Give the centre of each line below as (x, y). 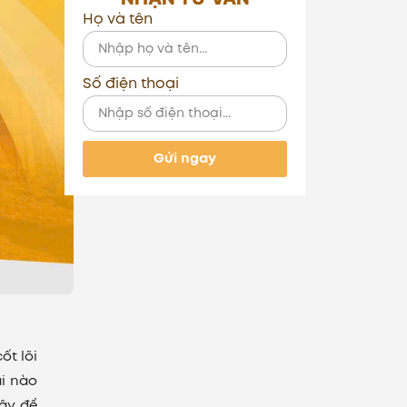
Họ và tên (118, 18)
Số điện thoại (131, 83)
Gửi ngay (185, 158)
